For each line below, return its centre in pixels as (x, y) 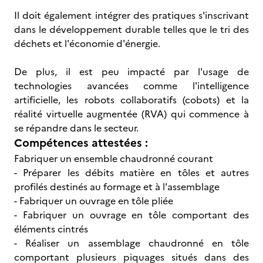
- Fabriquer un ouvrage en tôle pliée (94, 201)
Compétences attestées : (81, 143)
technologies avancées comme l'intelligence (131, 86)
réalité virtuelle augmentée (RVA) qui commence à (131, 114)
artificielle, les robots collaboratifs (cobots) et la (131, 100)
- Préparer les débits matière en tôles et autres (131, 173)
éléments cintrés (51, 229)
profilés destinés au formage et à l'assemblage (117, 187)
